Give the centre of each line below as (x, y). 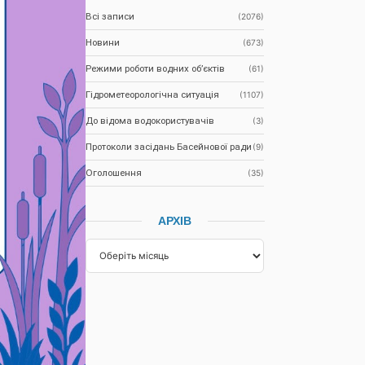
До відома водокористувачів (150, 121)
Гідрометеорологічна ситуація (153, 95)
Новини (103, 43)
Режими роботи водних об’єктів (156, 69)
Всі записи (110, 17)
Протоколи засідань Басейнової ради (169, 147)
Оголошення (114, 173)
